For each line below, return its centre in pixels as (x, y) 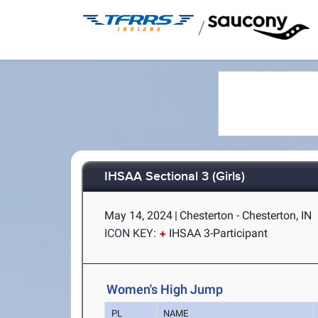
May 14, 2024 (139, 215)
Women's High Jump (165, 289)
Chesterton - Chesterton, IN (246, 215)
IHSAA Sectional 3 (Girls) (175, 177)
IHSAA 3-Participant (219, 233)
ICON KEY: (131, 233)
